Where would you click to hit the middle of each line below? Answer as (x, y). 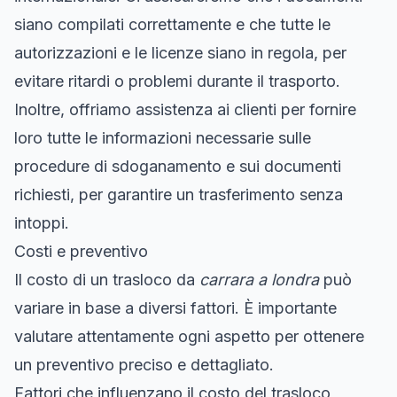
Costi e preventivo (81, 251)
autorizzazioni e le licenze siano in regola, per (180, 52)
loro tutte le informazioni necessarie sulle (163, 137)
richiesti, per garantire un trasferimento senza (179, 194)
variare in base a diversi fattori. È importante (175, 307)
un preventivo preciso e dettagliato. (144, 364)
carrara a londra (259, 279)
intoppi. (42, 222)
